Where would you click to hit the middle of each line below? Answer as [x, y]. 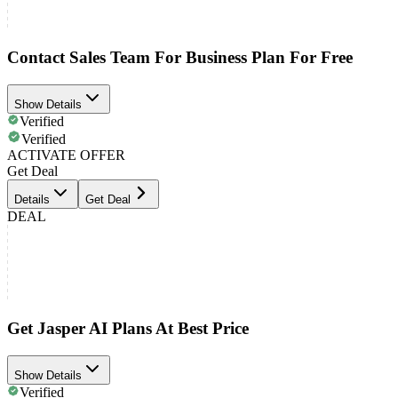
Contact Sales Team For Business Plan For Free [180, 57]
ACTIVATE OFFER [66, 155]
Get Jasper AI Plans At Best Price [128, 329]
